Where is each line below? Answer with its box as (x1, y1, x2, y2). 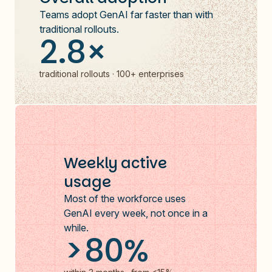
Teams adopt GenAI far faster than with (39, 8, 213, 21)
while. (64, 221, 89, 234)
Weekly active (64, 152, 167, 173)
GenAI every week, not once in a (64, 206, 208, 219)
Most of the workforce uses (64, 192, 186, 205)
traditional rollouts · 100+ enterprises (39, 68, 184, 79)
